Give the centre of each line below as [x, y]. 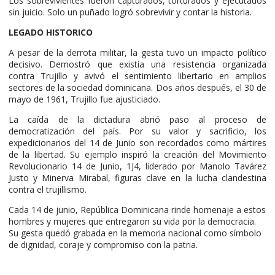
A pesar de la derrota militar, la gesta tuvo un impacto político [137, 52]
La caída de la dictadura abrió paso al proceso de [137, 119]
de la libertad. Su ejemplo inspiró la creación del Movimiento [137, 154]
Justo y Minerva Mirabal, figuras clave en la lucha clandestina [137, 177]
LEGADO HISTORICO [52, 32]
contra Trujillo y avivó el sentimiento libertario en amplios [137, 76]
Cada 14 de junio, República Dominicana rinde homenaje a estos [137, 209]
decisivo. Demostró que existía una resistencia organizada [137, 64]
